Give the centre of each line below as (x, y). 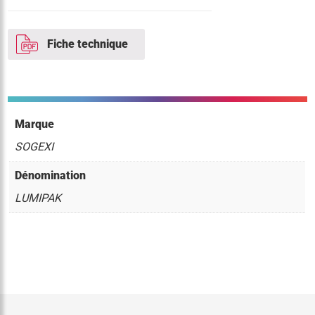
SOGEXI (34, 147)
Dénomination (51, 176)
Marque (35, 124)
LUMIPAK (38, 198)
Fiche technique (88, 44)
